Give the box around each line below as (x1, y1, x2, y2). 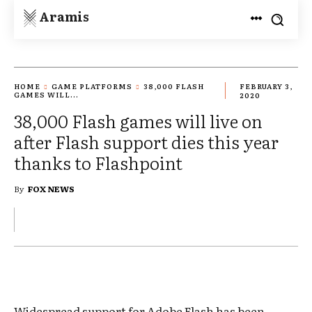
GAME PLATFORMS (52, 81, 132, 92)
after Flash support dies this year (14, 128, 279, 155)
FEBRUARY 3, (240, 81, 293, 92)
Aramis (39, 6, 89, 26)
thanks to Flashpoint (14, 149, 182, 175)
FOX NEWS (28, 182, 75, 195)
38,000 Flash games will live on (14, 107, 263, 134)
